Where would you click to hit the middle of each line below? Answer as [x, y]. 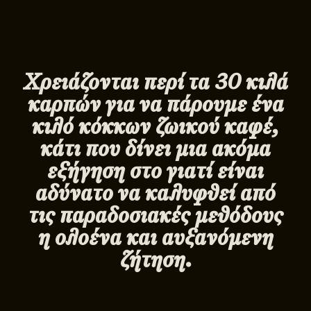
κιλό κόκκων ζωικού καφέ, [155, 126]
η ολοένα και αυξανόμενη [155, 237]
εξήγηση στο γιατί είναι [155, 170]
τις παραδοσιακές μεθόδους [155, 215]
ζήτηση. [155, 259]
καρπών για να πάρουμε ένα [155, 104]
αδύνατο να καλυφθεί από [155, 193]
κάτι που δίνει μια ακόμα [155, 148]
